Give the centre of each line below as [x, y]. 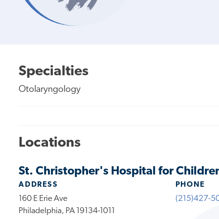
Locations [50, 143]
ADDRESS [38, 185]
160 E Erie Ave [43, 198]
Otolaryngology [50, 89]
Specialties [54, 71]
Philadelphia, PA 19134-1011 [67, 211]
